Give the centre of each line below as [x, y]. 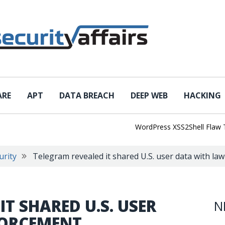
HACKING [202, 95]
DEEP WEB [149, 95]
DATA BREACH [87, 95]
